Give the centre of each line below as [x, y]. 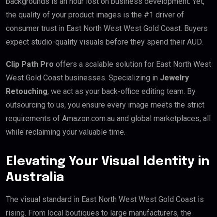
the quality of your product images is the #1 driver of [95, 15]
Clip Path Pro [30, 64]
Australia [35, 177]
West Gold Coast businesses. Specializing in [83, 77]
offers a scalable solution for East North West [132, 64]
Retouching [27, 91]
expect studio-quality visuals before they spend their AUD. [104, 42]
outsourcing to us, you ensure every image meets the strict [105, 105]
